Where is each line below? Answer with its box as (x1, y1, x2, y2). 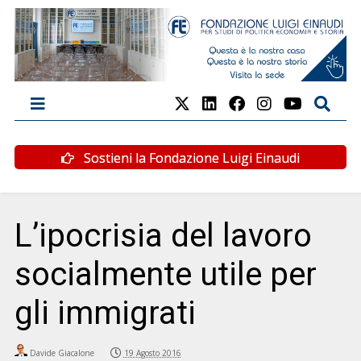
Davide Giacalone (29, 346, 94, 359)
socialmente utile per (14, 255, 317, 293)
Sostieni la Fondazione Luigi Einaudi (81, 148, 300, 167)
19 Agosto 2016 (123, 346, 181, 359)
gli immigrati (14, 293, 196, 332)
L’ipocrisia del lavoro (14, 216, 312, 255)
